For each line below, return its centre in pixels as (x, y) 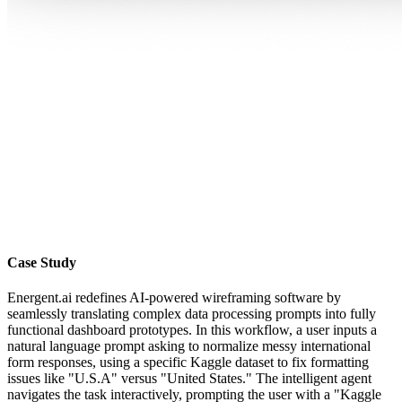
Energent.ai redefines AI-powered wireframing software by (174, 298)
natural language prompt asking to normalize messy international (189, 346)
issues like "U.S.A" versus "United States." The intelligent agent (189, 379)
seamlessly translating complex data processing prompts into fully (192, 314)
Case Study (42, 263)
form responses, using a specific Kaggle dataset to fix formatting (188, 363)
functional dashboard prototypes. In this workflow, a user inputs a (192, 330)
